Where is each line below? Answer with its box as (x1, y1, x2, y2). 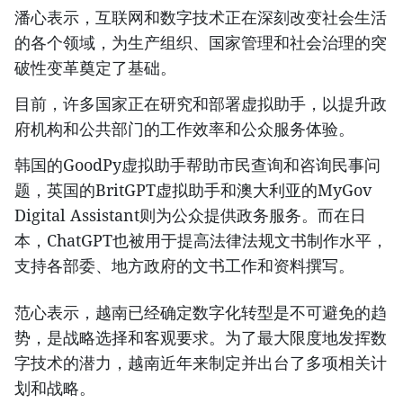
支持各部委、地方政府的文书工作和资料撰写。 (14, 254, 354, 276)
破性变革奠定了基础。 (14, 56, 176, 78)
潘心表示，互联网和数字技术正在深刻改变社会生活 (14, 5, 387, 28)
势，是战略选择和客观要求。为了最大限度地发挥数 (14, 326, 387, 348)
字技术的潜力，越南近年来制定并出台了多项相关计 (14, 351, 387, 373)
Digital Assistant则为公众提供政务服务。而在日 (14, 203, 366, 226)
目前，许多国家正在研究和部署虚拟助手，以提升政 (14, 92, 387, 114)
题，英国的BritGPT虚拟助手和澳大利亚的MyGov (14, 178, 372, 201)
